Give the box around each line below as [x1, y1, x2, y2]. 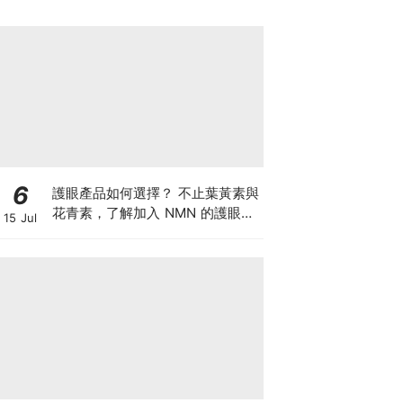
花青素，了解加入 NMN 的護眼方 [51, 203, 255, 221]
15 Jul [4, 210, 37, 225]
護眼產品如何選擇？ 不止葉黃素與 [51, 184, 259, 201]
